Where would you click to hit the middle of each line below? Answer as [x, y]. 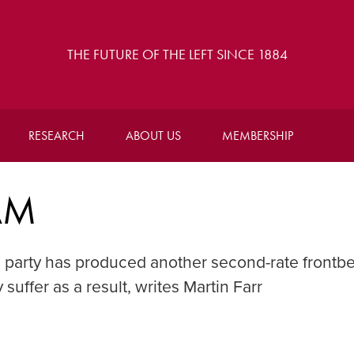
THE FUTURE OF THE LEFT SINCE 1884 [177, 54]
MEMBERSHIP [257, 136]
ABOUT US [153, 136]
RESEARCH [56, 136]
